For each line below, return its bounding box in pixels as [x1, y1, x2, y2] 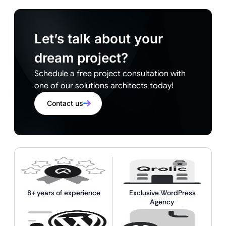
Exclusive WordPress [129, 188, 196, 197]
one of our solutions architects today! [34, 80, 174, 91]
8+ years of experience [27, 188, 100, 197]
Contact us [47, 98, 83, 107]
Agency [150, 197, 175, 206]
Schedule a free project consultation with [34, 68, 186, 79]
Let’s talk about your [34, 30, 163, 46]
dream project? [34, 49, 128, 66]
